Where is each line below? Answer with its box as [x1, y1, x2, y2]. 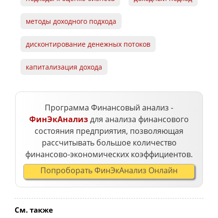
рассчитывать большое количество [41, 137, 177, 148]
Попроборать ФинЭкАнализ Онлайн [40, 164, 178, 176]
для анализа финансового [88, 113, 189, 125]
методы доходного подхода [25, 17, 116, 26]
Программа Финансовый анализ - [45, 102, 173, 113]
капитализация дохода [25, 62, 102, 72]
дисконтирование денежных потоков [25, 39, 150, 49]
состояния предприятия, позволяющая [35, 125, 183, 136]
